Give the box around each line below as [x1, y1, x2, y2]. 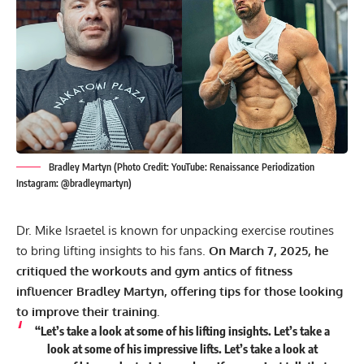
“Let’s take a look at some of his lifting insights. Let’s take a [34, 323, 330, 339]
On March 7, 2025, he [209, 243, 328, 259]
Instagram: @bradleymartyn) [16, 177, 132, 190]
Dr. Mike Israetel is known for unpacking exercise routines [16, 223, 334, 239]
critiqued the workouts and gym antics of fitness [16, 263, 292, 279]
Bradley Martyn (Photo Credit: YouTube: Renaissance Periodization [49, 161, 314, 174]
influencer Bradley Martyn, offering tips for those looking [16, 284, 343, 300]
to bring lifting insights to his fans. [16, 243, 209, 259]
